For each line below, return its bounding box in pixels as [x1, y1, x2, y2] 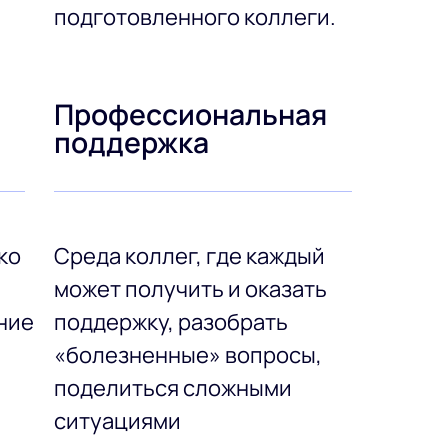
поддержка [54, 123, 210, 162]
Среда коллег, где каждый [54, 241, 326, 271]
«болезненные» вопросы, [54, 340, 323, 370]
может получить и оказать [54, 274, 328, 304]
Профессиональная [54, 95, 328, 134]
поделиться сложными [54, 373, 293, 403]
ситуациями [54, 406, 182, 436]
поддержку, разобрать [54, 307, 289, 337]
